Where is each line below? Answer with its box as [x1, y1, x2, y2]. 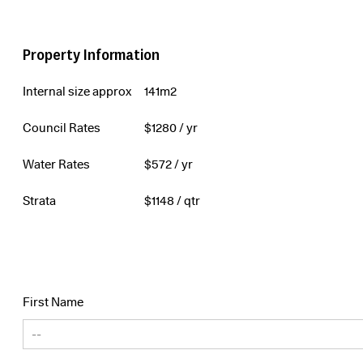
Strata [23, 194, 56, 209]
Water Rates [23, 157, 90, 173]
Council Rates [23, 121, 100, 136]
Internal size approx [23, 84, 131, 100]
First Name [23, 295, 83, 310]
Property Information [23, 44, 160, 65]
